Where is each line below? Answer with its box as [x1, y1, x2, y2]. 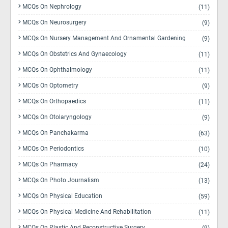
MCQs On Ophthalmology [22, 66, 92, 73]
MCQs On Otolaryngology [22, 113, 92, 121]
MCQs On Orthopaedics [22, 98, 86, 105]
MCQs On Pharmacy [22, 161, 78, 168]
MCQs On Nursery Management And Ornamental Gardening [22, 35, 186, 42]
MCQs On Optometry [22, 82, 78, 89]
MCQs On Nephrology [22, 3, 81, 10]
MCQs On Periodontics [22, 145, 84, 152]
